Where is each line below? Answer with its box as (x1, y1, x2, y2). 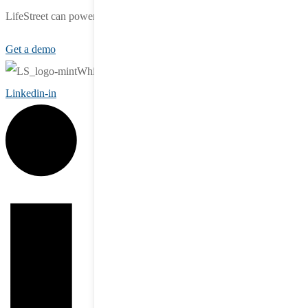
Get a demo (5, 43, 56, 56)
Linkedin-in (5, 87, 56, 100)
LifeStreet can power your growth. (5, 10, 155, 23)
